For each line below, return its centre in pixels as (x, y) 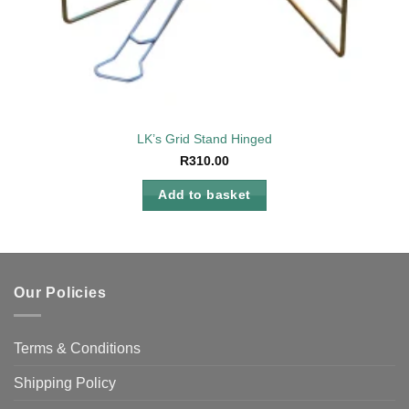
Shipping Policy (65, 383)
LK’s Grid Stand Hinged (204, 140)
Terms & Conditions (77, 348)
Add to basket (204, 194)
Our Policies (60, 293)
